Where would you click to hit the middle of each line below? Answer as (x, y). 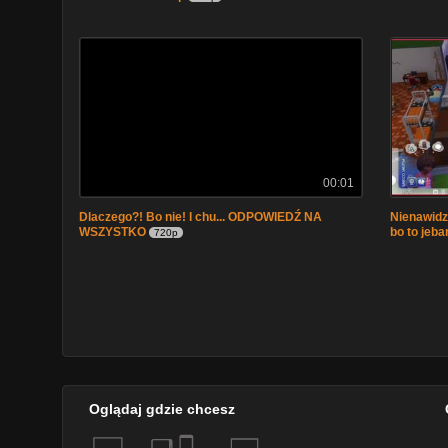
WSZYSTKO (112, 232)
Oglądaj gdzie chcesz (162, 409)
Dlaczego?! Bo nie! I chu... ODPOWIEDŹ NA (200, 217)
